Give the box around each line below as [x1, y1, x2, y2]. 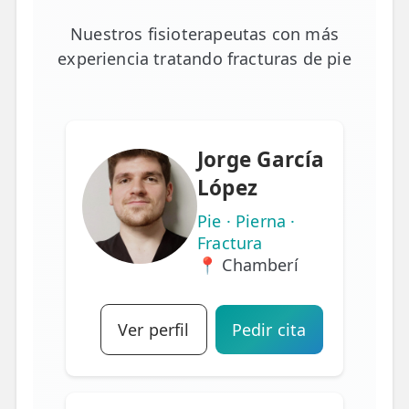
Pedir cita [231, 318, 307, 341]
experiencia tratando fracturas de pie [58, 47, 351, 69]
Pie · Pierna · [197, 209, 296, 232]
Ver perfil [117, 318, 190, 341]
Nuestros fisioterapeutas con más [70, 22, 339, 45]
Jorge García [197, 144, 325, 173]
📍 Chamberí [197, 253, 299, 276]
